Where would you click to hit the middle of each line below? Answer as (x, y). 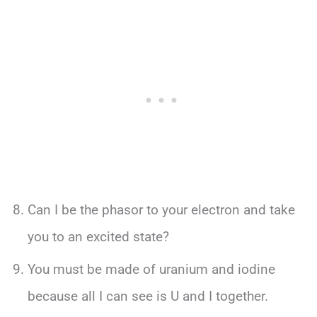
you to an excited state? (98, 237)
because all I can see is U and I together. (148, 296)
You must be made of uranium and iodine (151, 270)
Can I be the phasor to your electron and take (161, 210)
